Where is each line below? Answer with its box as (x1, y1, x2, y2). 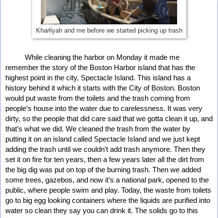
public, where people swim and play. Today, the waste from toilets (5, 186, 211, 194)
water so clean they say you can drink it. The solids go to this (5, 206, 198, 215)
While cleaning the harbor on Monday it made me (5, 53, 25, 61)
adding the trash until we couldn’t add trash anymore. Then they (5, 145, 205, 153)
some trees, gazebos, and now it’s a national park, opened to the (5, 176, 209, 184)
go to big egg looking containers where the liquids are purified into (5, 196, 210, 204)
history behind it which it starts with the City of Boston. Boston (5, 84, 200, 92)
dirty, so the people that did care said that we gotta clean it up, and (5, 114, 213, 123)
